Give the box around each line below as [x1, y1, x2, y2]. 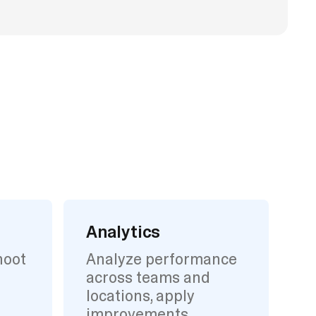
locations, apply [86, 285, 195, 306]
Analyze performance [86, 248, 238, 269]
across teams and [86, 267, 211, 288]
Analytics [86, 220, 161, 243]
